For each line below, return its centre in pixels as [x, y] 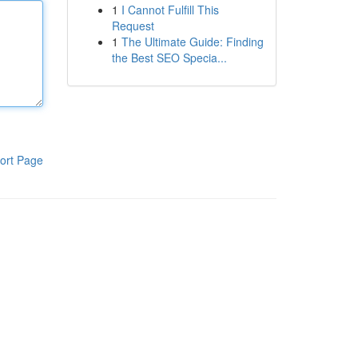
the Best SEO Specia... [169, 58]
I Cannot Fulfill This [170, 10]
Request [133, 26]
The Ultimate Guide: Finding [192, 42]
